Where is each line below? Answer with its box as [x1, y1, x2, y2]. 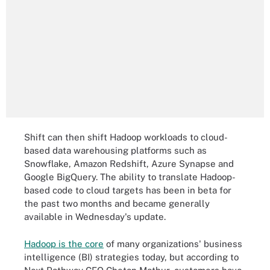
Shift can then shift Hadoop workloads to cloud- [24, 132, 228, 142]
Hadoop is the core [24, 238, 104, 249]
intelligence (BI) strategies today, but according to [24, 251, 239, 262]
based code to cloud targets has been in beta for [24, 185, 231, 195]
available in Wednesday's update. [24, 212, 166, 222]
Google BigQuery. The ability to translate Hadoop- [24, 172, 236, 182]
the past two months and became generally [24, 198, 210, 209]
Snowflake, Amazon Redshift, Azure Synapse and [24, 159, 234, 169]
